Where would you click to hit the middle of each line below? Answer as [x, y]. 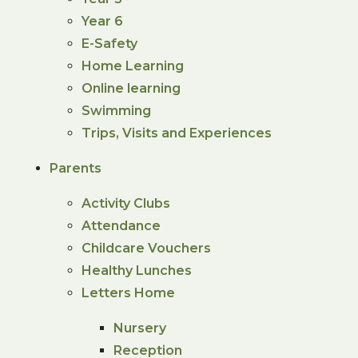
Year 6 [103, 21]
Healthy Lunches [137, 270]
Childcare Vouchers [147, 248]
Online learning [131, 88]
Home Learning [133, 66]
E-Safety [110, 43]
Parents [76, 168]
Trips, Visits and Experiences [177, 133]
